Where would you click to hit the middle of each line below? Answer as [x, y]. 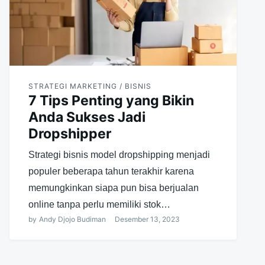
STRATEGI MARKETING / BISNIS [90, 86]
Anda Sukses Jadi [87, 117]
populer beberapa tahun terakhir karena [111, 172]
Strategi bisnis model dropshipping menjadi [119, 155]
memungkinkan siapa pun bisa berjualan [113, 188]
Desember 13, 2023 [147, 219]
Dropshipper [70, 134]
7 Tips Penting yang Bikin [111, 101]
